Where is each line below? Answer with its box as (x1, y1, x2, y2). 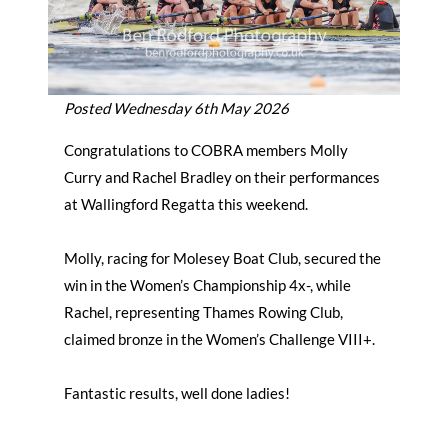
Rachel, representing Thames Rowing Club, (64, 303, 343, 321)
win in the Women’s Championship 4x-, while (64, 276, 351, 294)
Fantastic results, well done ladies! (64, 384, 290, 402)
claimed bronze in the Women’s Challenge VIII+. (64, 330, 375, 348)
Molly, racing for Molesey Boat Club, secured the (64, 249, 381, 267)
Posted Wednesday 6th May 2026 (64, 99, 289, 117)
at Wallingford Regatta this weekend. (64, 195, 308, 213)
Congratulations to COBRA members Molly (64, 141, 348, 159)
